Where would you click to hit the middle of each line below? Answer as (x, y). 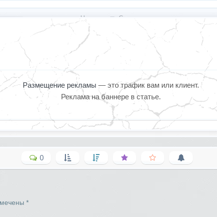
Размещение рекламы (60, 85)
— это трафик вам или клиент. (148, 85)
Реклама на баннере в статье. (111, 96)
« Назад (91, 18)
